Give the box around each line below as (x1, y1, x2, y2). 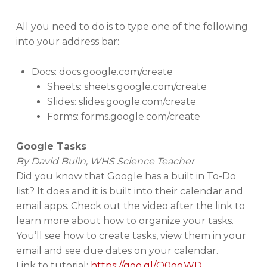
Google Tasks (15, 141, 86, 153)
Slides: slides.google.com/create (46, 95, 196, 107)
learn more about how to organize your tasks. (15, 215, 234, 227)
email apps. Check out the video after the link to (15, 200, 245, 212)
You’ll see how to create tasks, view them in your (15, 230, 246, 242)
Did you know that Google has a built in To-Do (15, 170, 236, 182)
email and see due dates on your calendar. (15, 245, 218, 257)
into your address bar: (15, 35, 119, 47)
